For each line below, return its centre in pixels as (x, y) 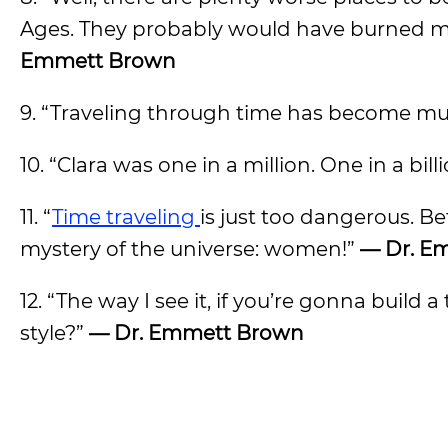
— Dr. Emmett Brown (196, 333)
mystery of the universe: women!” (190, 249)
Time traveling (126, 217)
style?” (54, 333)
